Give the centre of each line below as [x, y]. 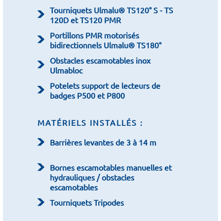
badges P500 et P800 [87, 95]
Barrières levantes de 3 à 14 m [103, 142]
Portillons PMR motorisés [94, 35]
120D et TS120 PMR [85, 20]
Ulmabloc [66, 70]
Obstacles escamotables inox [100, 60]
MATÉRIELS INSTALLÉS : [90, 122]
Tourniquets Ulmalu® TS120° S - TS [111, 10]
